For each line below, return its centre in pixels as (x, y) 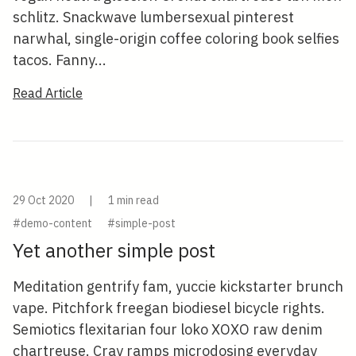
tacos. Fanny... (60, 60)
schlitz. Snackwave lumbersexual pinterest (153, 17)
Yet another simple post (114, 250)
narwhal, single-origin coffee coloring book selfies (176, 39)
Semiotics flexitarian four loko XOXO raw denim (168, 329)
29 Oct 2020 (44, 200)
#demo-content (52, 223)
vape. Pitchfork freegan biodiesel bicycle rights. (169, 308)
